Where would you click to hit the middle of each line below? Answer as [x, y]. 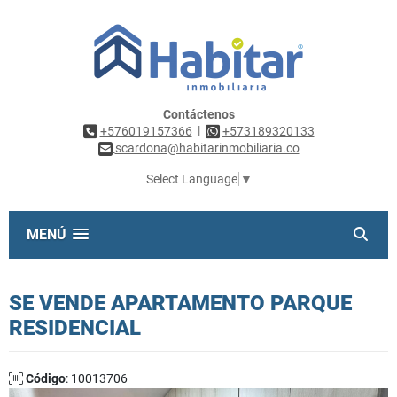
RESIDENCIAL [75, 328]
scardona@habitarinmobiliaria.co [207, 148]
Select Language [191, 179]
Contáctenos [198, 114]
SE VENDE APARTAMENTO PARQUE [180, 304]
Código [46, 379]
